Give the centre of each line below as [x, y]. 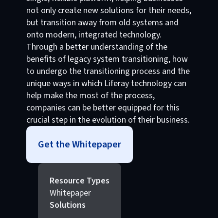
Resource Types [79, 181]
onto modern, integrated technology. [94, 35]
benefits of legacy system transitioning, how [107, 59]
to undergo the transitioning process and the [108, 71]
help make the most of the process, [90, 96]
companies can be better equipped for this [103, 108]
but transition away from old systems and [102, 23]
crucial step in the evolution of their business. [108, 120]
